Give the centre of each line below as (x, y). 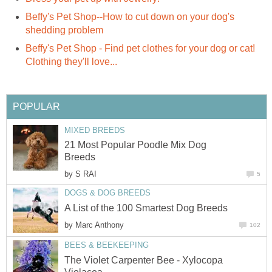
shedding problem (64, 30)
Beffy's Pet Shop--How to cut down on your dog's (130, 17)
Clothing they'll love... (71, 62)
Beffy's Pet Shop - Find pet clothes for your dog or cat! (140, 49)
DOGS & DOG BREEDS (107, 193)
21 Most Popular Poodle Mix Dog (135, 145)
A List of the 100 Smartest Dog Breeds (146, 208)
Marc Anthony (100, 225)
